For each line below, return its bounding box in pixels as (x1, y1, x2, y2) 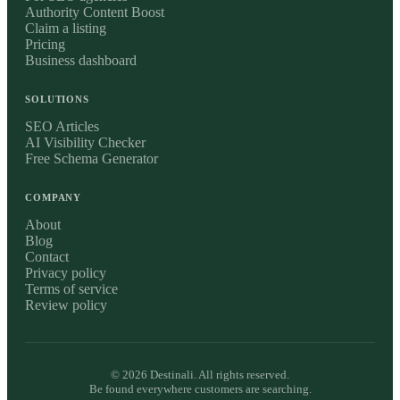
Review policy (25, 296, 107, 312)
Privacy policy (25, 264, 106, 280)
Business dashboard (25, 52, 137, 68)
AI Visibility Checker (25, 134, 146, 150)
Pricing (25, 36, 65, 52)
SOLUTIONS (25, 93, 89, 104)
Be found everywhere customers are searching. (88, 381, 312, 396)
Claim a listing (25, 20, 106, 36)
